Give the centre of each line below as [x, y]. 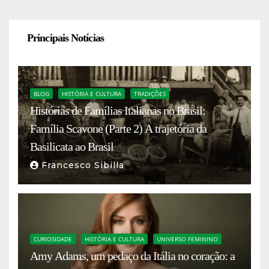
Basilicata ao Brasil [72, 146]
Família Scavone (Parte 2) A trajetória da [118, 128]
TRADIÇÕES [150, 93]
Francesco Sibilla [83, 165]
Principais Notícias [65, 38]
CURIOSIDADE [53, 239]
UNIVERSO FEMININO [187, 239]
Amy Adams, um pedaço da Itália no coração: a [132, 255]
